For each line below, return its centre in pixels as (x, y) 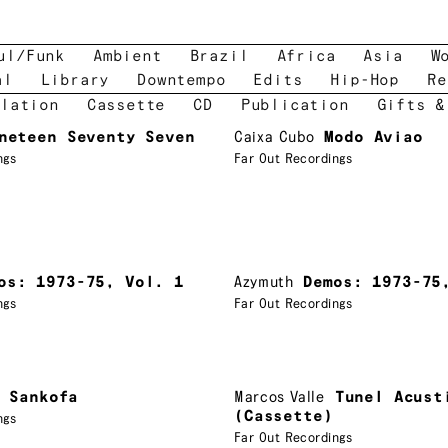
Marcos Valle (279, 397)
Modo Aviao (373, 137)
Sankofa (44, 397)
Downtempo (181, 80)
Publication (294, 105)
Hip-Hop (364, 80)
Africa (306, 56)
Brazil (219, 56)
